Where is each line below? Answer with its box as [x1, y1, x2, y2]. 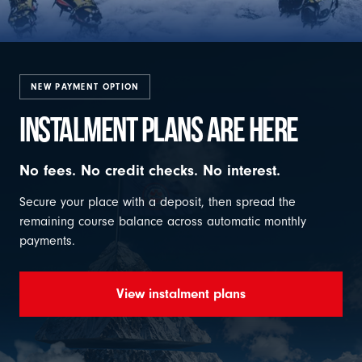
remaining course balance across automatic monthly [19, 214, 306, 229]
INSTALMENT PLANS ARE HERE [19, 111, 298, 148]
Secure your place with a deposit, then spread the [19, 195, 296, 209]
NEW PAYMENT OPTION [31, 82, 140, 92]
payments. [19, 234, 75, 248]
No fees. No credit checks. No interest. [19, 162, 280, 179]
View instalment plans [116, 286, 246, 301]
